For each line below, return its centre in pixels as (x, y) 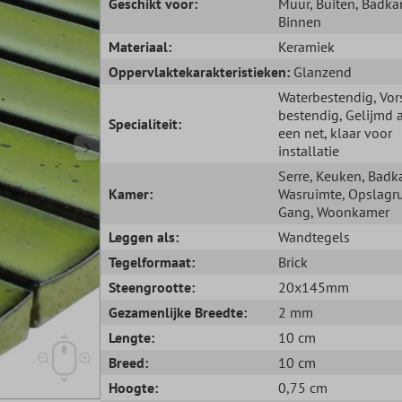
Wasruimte (310, 193)
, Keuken (335, 175)
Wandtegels (314, 236)
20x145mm (313, 287)
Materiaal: (140, 46)
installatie (308, 150)
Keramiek (306, 46)
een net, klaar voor (335, 132)
